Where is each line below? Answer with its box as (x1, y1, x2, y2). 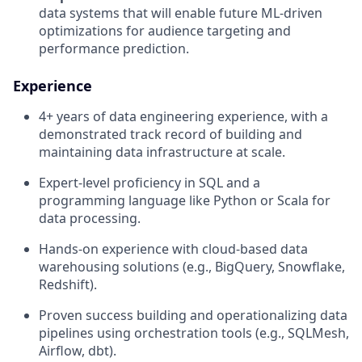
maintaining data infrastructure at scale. (39, 142, 285, 161)
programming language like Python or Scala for (39, 191, 330, 209)
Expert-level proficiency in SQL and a (39, 173, 260, 192)
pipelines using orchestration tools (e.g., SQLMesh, (39, 323, 349, 342)
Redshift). (39, 275, 97, 293)
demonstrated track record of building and (39, 124, 302, 143)
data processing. (39, 208, 141, 227)
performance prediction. (39, 39, 189, 57)
